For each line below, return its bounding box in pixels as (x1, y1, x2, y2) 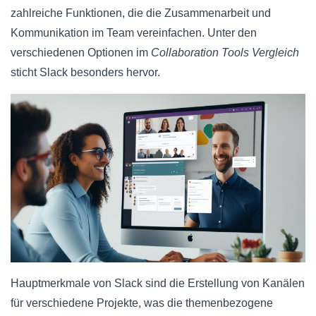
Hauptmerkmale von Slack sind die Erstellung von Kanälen (11, 277, 305, 290)
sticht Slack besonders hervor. (11, 66, 160, 79)
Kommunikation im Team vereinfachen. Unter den (11, 27, 257, 39)
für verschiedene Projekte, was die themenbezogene (11, 297, 273, 310)
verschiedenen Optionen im (11, 47, 151, 59)
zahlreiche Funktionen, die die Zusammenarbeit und (11, 7, 271, 20)
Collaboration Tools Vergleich (151, 47, 299, 59)
